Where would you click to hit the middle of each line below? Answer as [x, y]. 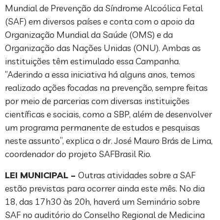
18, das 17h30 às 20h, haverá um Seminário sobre [102, 202]
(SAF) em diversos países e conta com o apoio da [100, 22]
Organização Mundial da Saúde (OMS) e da [89, 35]
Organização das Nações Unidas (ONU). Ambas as [103, 48]
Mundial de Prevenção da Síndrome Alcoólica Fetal [104, 8]
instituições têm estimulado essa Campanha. [93, 61]
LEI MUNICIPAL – [41, 175]
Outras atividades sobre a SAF [137, 175]
